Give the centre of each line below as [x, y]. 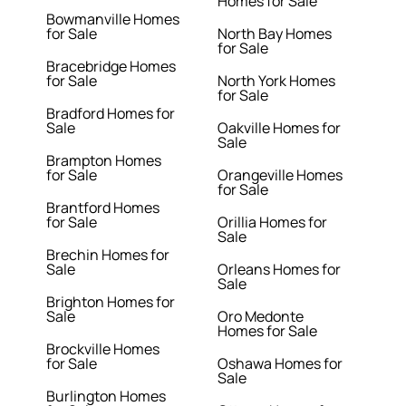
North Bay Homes [274, 34]
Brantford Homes [103, 208]
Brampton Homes [104, 161]
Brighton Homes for [111, 302]
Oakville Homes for [279, 128]
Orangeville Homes [280, 175]
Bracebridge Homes [111, 67]
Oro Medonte [260, 317]
